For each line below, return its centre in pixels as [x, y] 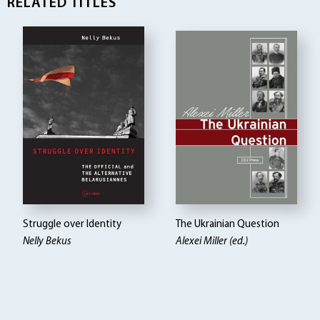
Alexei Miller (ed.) [212, 242]
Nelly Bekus [47, 242]
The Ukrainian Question [228, 225]
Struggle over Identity [72, 225]
